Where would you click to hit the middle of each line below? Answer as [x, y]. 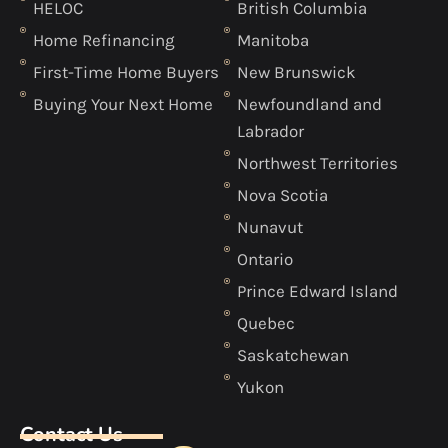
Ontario [264, 259]
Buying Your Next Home [122, 104]
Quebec [265, 323]
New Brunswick [296, 72]
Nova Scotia [282, 195]
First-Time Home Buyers [125, 72]
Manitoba [272, 40]
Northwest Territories [317, 163]
